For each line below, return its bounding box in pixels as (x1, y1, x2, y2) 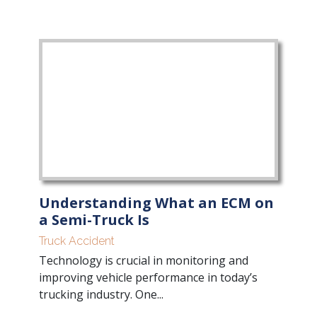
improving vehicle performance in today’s (39, 270, 258, 285)
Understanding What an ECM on (39, 193, 274, 212)
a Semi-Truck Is (39, 210, 149, 229)
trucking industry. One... (39, 287, 163, 302)
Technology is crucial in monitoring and (39, 253, 248, 268)
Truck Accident (39, 234, 115, 248)
